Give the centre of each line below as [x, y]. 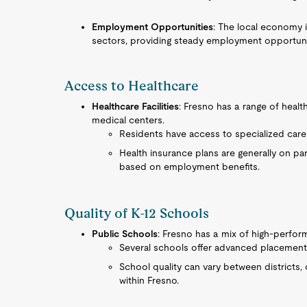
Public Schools [125, 234]
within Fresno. [149, 280]
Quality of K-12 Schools [137, 213]
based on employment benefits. [190, 167]
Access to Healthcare [132, 86]
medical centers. [128, 120]
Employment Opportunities [153, 27]
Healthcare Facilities [136, 106]
